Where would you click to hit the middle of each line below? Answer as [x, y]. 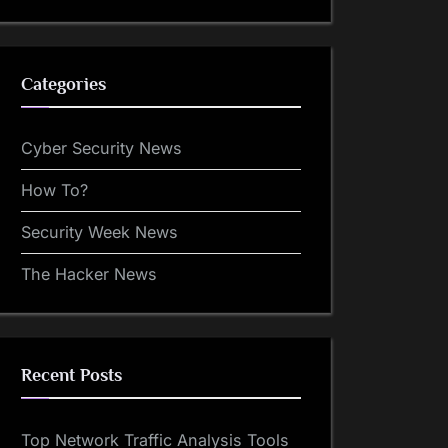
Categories [63, 83]
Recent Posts [71, 375]
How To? [54, 190]
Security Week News [99, 232]
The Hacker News [89, 274]
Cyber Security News [101, 148]
